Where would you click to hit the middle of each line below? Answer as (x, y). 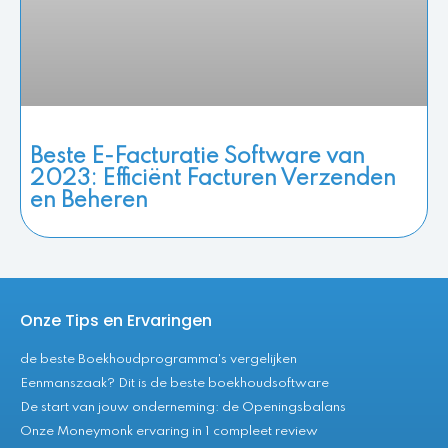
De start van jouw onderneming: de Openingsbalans (183, 408)
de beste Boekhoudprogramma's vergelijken (158, 360)
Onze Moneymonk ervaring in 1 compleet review (169, 432)
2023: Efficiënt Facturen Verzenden (213, 179)
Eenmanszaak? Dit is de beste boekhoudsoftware (174, 384)
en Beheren (89, 201)
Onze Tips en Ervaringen (116, 321)
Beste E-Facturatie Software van (197, 157)
